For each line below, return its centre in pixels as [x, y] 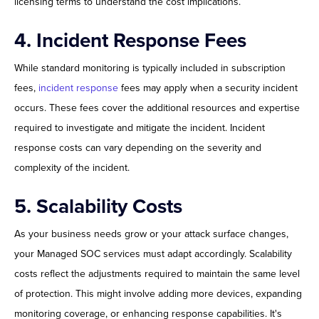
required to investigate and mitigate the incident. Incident [140, 128]
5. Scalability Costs [98, 207]
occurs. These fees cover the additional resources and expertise [157, 108]
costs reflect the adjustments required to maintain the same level [157, 274]
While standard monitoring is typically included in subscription [150, 68]
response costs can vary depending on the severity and [138, 148]
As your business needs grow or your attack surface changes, [151, 234]
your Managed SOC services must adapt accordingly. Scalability [153, 254]
